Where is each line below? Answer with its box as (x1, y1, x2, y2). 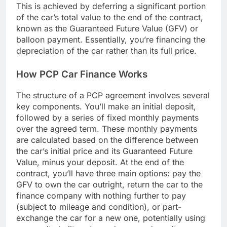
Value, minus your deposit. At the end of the (16, 157, 184, 167)
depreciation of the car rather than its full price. (16, 46, 197, 56)
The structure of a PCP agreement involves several (16, 90, 210, 100)
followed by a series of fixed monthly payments (16, 112, 199, 123)
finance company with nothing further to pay (16, 190, 186, 201)
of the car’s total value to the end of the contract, (16, 12, 203, 23)
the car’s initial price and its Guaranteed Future (16, 145, 193, 156)
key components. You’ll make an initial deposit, (16, 101, 196, 111)
